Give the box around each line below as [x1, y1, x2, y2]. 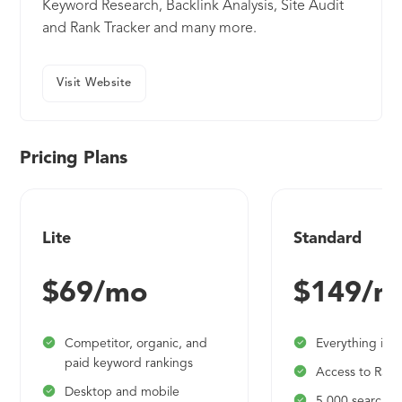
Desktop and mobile [65, 386, 180, 399]
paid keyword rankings [65, 357, 194, 371]
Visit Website [57, 77, 132, 90]
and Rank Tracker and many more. [42, 22, 258, 37]
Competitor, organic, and [65, 337, 208, 351]
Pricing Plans [20, 150, 128, 169]
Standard [293, 231, 363, 248]
